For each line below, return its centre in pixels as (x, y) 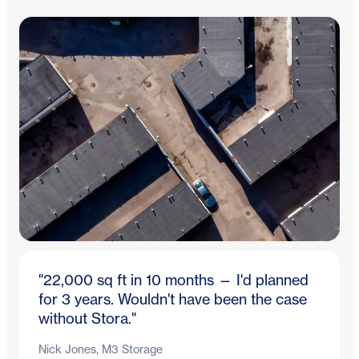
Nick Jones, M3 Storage (101, 349)
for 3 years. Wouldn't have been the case (173, 299)
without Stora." (87, 319)
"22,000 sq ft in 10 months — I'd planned (173, 280)
